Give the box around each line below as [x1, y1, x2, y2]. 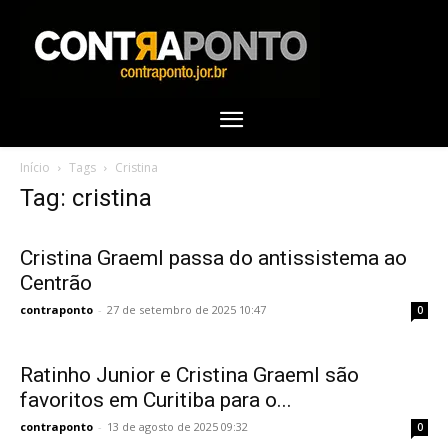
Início [20, 158, 50, 176]
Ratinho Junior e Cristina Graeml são [20, 362, 359, 387]
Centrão [20, 270, 92, 295]
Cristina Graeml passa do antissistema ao [20, 245, 407, 270]
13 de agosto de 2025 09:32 [107, 418, 248, 434]
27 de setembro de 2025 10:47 [107, 301, 266, 317]
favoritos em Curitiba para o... [20, 387, 292, 412]
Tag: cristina [20, 183, 152, 212]
